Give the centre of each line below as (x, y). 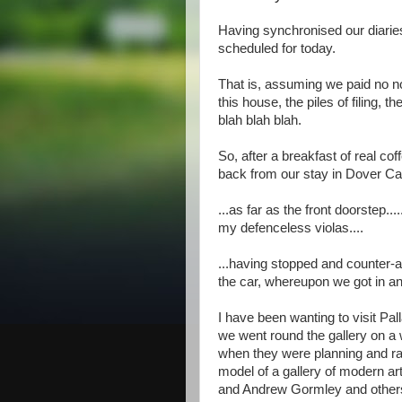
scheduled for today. (277, 48)
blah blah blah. (260, 120)
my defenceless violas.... (291, 228)
